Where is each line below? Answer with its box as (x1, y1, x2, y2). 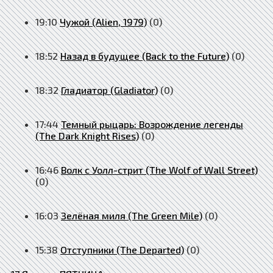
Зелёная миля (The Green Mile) (61, 209, 202, 221)
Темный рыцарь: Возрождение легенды (61, 118, 243, 130)
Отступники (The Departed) (60, 243, 184, 255)
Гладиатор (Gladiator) (61, 83, 158, 96)
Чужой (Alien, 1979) (60, 15, 147, 27)
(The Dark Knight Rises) (35, 129, 139, 141)
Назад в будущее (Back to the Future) (60, 49, 229, 62)
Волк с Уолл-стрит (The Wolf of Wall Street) (61, 163, 258, 175)
